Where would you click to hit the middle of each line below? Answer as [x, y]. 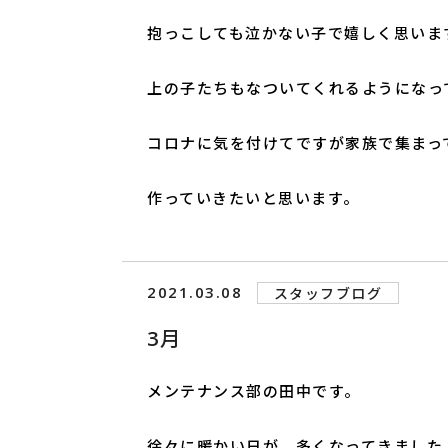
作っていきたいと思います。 [253, 198]
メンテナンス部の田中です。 [254, 391]
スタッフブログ [328, 293]
